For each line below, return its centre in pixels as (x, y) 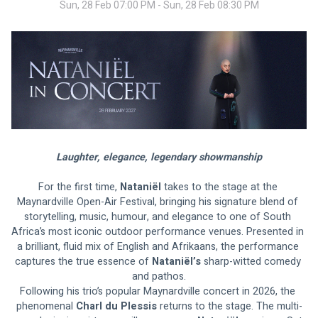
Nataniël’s (177, 262)
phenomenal (46, 307)
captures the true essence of (83, 262)
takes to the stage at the (220, 187)
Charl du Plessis (116, 307)
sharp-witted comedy (253, 262)
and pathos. (159, 277)
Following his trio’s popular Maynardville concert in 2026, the (159, 292)
